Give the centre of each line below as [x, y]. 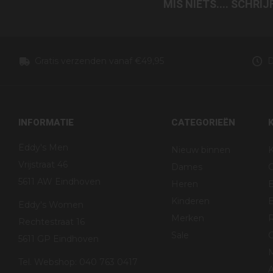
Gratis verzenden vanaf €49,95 [99, 61]
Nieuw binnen [200, 150]
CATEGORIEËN [203, 123]
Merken [187, 218]
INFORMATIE [46, 123]
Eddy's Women [51, 205]
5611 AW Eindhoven [59, 182]
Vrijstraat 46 [43, 165]
